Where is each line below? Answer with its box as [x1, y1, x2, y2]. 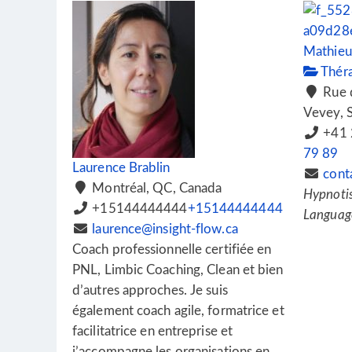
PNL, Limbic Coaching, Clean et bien [72, 263, 284, 277]
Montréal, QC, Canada [89, 181, 222, 195]
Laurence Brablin [72, 161, 170, 174]
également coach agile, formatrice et [72, 304, 284, 317]
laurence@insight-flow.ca [92, 222, 238, 236]
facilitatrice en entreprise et [72, 324, 233, 338]
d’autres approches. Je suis [72, 284, 228, 297]
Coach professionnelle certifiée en [72, 243, 272, 256]
